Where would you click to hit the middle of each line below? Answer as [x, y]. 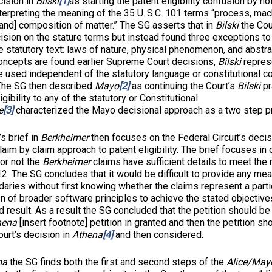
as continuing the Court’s [183, 86]
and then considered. [158, 235]
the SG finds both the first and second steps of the [117, 262]
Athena [87, 235]
